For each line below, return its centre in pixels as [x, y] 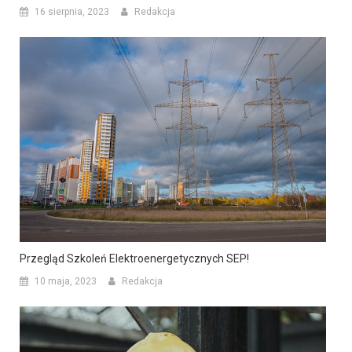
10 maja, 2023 [66, 281]
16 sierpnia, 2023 [72, 12]
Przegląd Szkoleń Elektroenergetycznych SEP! [134, 258]
